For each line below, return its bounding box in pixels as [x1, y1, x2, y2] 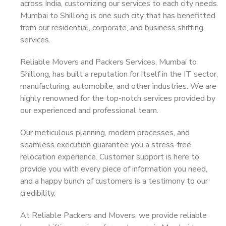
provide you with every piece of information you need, [20, 163, 207, 175]
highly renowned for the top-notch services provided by [20, 93, 215, 104]
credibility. [20, 188, 55, 199]
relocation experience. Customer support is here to [20, 151, 199, 162]
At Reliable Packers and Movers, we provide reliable [20, 210, 207, 221]
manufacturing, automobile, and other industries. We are [20, 81, 216, 92]
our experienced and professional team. [20, 105, 158, 116]
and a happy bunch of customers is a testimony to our [20, 176, 208, 187]
